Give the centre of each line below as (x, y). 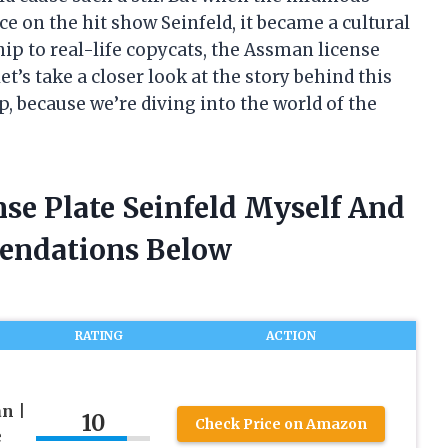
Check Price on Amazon (280, 423)
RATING (99, 336)
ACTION (290, 336)
